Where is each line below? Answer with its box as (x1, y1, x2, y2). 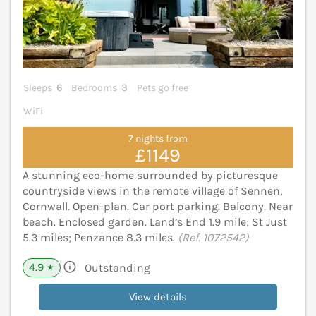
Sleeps (23, 81, 52, 94)
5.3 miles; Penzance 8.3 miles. (23, 230, 178, 244)
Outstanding (85, 260, 150, 274)
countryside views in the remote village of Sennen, (23, 183, 282, 197)
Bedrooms (71, 81, 118, 94)
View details (129, 290, 187, 303)
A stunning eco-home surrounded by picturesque (23, 168, 278, 182)
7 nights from (128, 133, 188, 145)
